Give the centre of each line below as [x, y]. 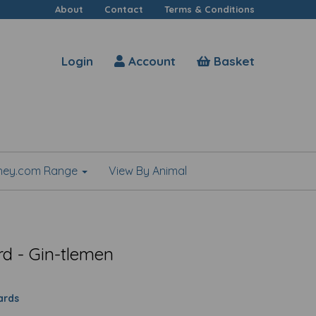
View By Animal [147, 171]
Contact [124, 9]
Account [150, 61]
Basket [232, 61]
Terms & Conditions [209, 9]
